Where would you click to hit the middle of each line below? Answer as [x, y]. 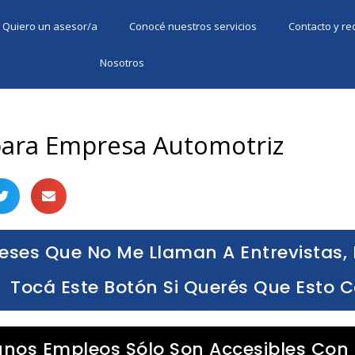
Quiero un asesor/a [50, 26]
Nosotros [122, 63]
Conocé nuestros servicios [193, 26]
